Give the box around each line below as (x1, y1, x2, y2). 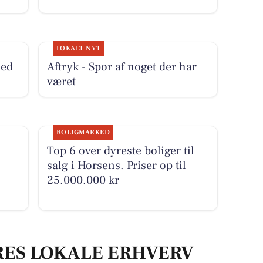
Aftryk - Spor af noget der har (46, 59, 197, 75)
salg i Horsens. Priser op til (46, 157, 186, 173)
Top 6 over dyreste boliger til (46, 143, 194, 159)
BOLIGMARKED (56, 127, 110, 137)
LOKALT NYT (56, 43, 101, 53)
